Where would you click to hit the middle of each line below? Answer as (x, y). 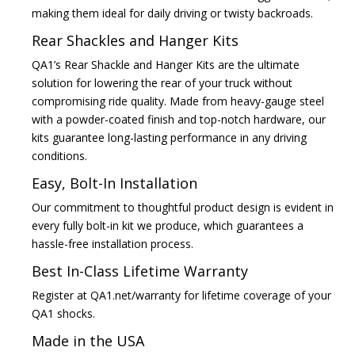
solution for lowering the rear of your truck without (162, 83)
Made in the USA (88, 341)
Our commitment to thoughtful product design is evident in (183, 208)
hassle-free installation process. (113, 244)
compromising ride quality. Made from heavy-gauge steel (178, 101)
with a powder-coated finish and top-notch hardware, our (179, 120)
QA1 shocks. (63, 314)
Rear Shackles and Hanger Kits (135, 41)
